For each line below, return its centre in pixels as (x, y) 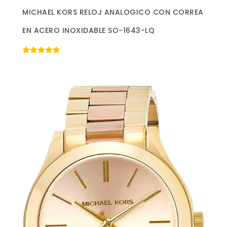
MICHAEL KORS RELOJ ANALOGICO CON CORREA (113, 12)
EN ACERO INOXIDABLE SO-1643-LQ (88, 30)
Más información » (113, 10)
